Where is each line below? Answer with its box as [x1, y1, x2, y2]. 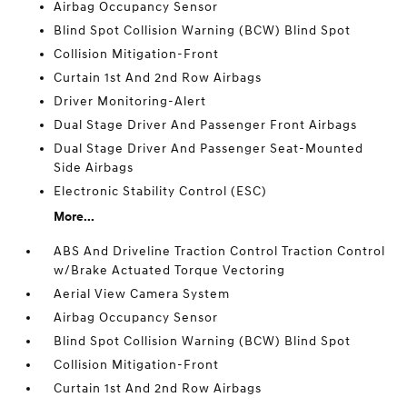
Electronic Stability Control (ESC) [54, 184, 268, 199]
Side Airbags [54, 160, 134, 175]
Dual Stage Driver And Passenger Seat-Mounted [54, 141, 364, 156]
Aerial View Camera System [54, 286, 231, 302]
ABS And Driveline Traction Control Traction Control [54, 243, 386, 259]
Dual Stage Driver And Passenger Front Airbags [54, 117, 358, 133]
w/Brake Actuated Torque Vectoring [54, 263, 286, 278]
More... [54, 209, 95, 224]
